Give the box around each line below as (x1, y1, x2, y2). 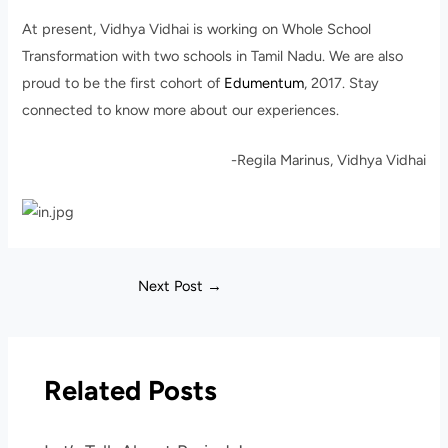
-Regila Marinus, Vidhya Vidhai (230, 151, 426, 170)
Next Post (138, 277, 207, 296)
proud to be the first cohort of (22, 74, 225, 93)
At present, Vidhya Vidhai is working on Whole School (22, 20, 372, 39)
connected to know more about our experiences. (22, 101, 340, 120)
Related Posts (44, 374, 218, 408)
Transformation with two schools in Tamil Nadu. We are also (22, 47, 404, 66)
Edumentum (224, 74, 305, 93)
